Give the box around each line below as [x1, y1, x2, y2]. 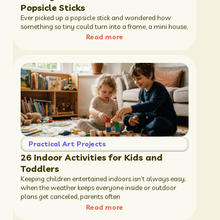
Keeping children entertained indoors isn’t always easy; [20, 174, 186, 184]
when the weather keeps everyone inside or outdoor [20, 183, 176, 192]
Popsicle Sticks [20, 1, 85, 13]
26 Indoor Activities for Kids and [20, 152, 163, 164]
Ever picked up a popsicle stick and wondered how [20, 13, 171, 22]
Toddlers [20, 163, 59, 175]
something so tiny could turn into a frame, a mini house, [20, 22, 188, 31]
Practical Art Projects [28, 139, 106, 149]
